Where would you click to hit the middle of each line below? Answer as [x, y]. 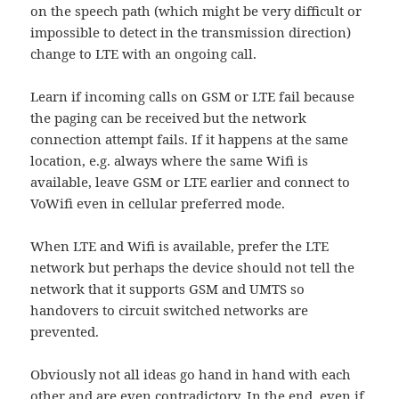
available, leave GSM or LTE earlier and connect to [191, 182]
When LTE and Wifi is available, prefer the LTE [180, 246]
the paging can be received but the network [169, 118]
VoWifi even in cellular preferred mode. [158, 204]
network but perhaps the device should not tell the [193, 268]
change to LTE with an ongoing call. [144, 54]
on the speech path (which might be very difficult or [196, 11]
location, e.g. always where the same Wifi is [170, 161]
